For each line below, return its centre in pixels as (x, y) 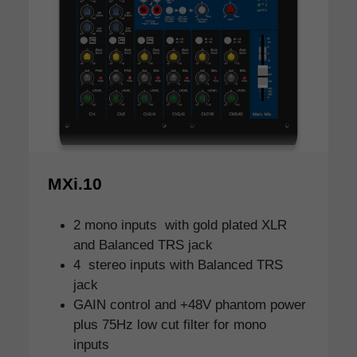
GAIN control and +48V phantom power (190, 305)
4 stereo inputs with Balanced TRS (178, 265)
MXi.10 (75, 184)
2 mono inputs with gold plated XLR (180, 225)
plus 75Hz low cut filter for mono (170, 325)
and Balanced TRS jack (143, 245)
